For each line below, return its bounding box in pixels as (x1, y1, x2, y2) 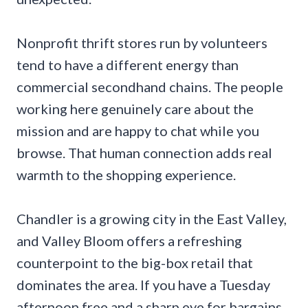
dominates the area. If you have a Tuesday (16, 276, 270, 294)
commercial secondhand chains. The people (16, 78, 283, 96)
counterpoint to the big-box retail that (16, 254, 253, 272)
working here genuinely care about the (16, 100, 254, 118)
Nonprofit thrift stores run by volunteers (16, 34, 267, 52)
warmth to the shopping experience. (16, 166, 236, 184)
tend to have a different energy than (16, 56, 239, 74)
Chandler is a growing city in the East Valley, (16, 210, 287, 228)
